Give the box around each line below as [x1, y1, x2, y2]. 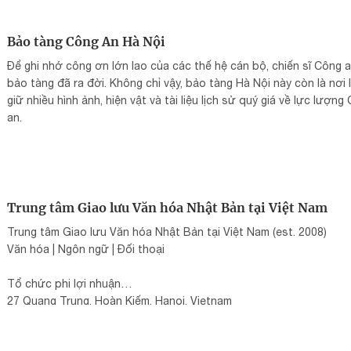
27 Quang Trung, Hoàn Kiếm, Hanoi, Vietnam [7, 294, 232, 307]
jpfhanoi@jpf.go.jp [7, 328, 100, 342]
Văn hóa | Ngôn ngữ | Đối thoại [7, 242, 165, 255]
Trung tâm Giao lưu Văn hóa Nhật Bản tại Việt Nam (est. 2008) [7, 225, 327, 238]
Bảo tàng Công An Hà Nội [7, 34, 165, 49]
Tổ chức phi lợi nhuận [7, 277, 121, 290]
